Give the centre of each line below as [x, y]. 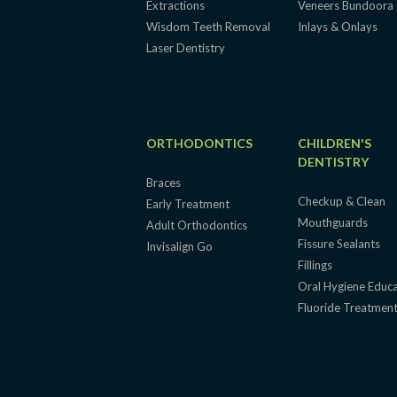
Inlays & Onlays [338, 26]
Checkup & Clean [342, 201]
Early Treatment [188, 203]
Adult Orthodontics [197, 225]
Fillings [315, 265]
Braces [163, 182]
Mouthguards [333, 222]
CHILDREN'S [335, 143]
